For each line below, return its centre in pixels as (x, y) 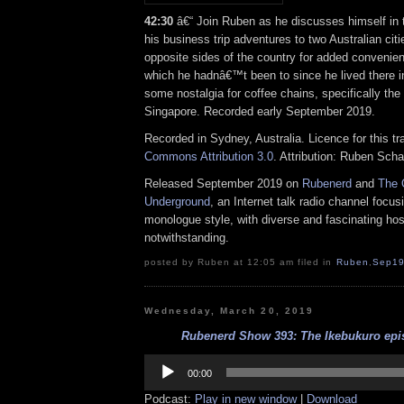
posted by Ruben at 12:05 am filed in (240, 262)
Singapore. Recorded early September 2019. (260, 112)
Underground (177, 201)
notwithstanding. (187, 237)
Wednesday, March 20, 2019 (229, 310)
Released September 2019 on (223, 183)
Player (160, 373)
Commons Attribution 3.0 (209, 157)
